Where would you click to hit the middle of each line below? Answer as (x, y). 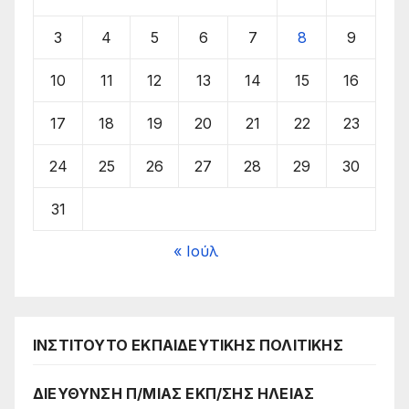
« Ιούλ (195, 251)
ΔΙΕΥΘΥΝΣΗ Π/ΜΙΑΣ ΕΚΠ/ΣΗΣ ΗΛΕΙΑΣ (174, 393)
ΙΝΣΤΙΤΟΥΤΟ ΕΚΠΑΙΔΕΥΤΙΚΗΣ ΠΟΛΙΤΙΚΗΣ (188, 345)
